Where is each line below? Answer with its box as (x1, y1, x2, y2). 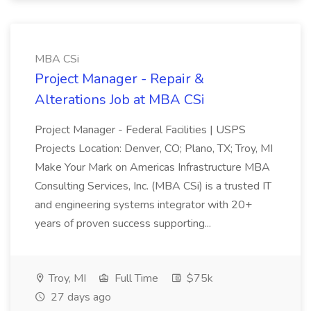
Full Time (112, 271, 158, 286)
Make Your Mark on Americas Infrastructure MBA (35, 160, 270, 175)
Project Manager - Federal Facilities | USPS (35, 122, 246, 137)
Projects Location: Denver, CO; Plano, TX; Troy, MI (35, 141, 273, 156)
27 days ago (48, 289, 111, 305)
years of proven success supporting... (35, 216, 214, 231)
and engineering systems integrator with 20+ (35, 197, 252, 212)
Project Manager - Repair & (35, 69, 204, 88)
